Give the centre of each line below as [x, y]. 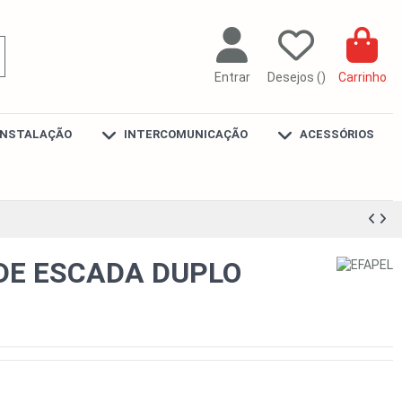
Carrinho [362, 77]
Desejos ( [294, 77]
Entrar [232, 77]
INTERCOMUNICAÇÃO [184, 135]
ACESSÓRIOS [335, 135]
